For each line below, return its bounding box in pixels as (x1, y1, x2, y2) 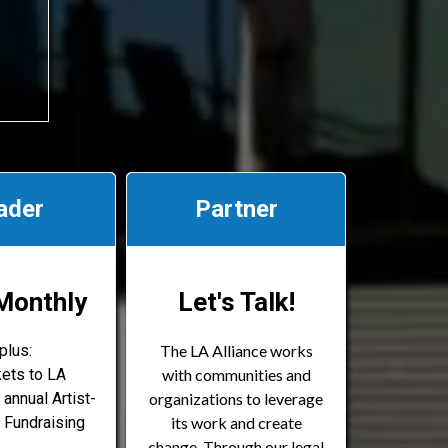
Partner (194, 195, 278, 224)
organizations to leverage (149, 389, 323, 409)
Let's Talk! (177, 287, 295, 318)
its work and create (170, 413, 302, 433)
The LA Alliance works (159, 341, 313, 361)
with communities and (161, 365, 311, 385)
